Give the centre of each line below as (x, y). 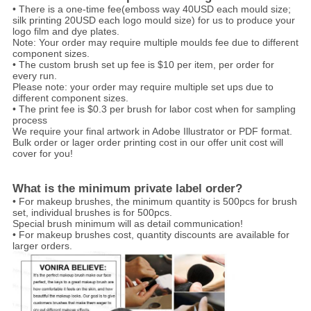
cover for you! (42, 154)
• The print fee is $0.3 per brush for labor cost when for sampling (154, 109)
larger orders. (42, 246)
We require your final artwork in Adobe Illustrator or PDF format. (152, 132)
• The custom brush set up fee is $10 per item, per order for (143, 65)
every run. (34, 76)
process (30, 120)
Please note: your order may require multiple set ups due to (143, 87)
